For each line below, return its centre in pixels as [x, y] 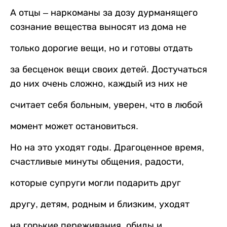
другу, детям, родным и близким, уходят [100, 204]
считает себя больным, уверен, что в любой [106, 105]
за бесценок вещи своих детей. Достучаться [109, 70]
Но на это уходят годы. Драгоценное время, [107, 148]
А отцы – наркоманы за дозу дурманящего [104, 13]
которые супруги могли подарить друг [96, 183]
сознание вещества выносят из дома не [98, 27]
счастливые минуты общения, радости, [97, 162]
